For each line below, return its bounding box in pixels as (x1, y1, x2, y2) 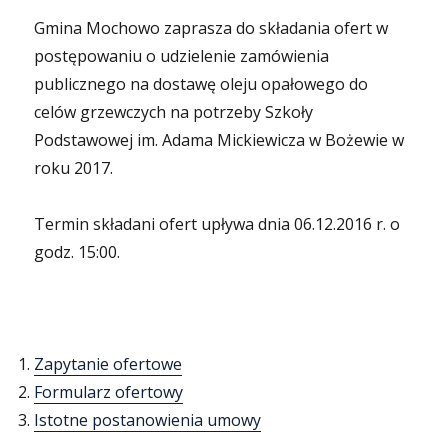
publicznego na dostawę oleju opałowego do (34, 73, 369, 95)
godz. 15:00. (34, 241, 121, 263)
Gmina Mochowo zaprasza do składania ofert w (34, 17, 389, 39)
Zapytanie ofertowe (34, 353, 183, 375)
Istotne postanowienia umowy (34, 409, 262, 431)
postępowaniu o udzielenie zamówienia (34, 45, 330, 67)
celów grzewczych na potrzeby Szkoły (34, 101, 314, 123)
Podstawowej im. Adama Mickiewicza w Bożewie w (34, 129, 405, 151)
